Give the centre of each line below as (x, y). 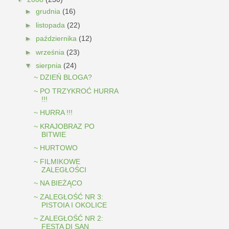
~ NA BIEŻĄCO (58, 183)
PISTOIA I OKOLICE (74, 205)
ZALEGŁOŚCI (64, 169)
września (51, 52)
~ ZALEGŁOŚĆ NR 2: (68, 219)
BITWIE (53, 134)
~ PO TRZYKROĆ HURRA (76, 91)
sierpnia (49, 66)
